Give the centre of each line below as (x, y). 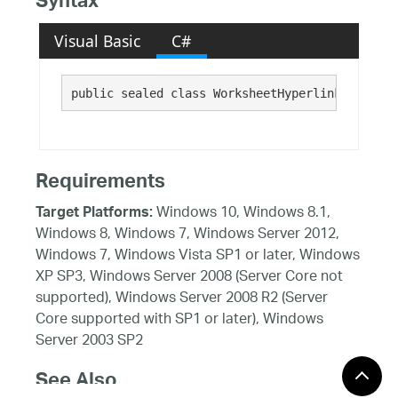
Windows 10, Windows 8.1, (242, 213)
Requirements (100, 183)
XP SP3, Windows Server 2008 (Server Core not (189, 277)
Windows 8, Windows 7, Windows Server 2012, (187, 235)
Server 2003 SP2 (89, 341)
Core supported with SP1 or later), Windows (179, 320)
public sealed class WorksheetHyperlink (209, 93)
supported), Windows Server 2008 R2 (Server (182, 298)
